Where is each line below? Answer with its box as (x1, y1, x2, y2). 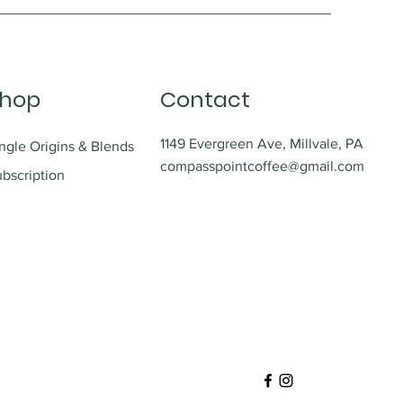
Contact (160, 84, 250, 114)
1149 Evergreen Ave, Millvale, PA (160, 135, 363, 151)
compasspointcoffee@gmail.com (160, 157, 364, 174)
